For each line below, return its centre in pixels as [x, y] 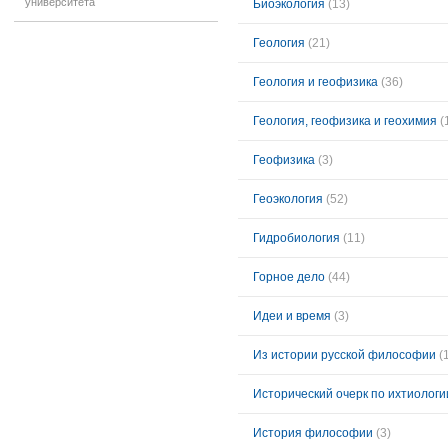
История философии [313, 433]
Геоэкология [288, 199]
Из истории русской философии [344, 355]
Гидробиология [296, 238]
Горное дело [289, 277]
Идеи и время [292, 316]
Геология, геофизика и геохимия [345, 121]
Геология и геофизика [315, 82]
